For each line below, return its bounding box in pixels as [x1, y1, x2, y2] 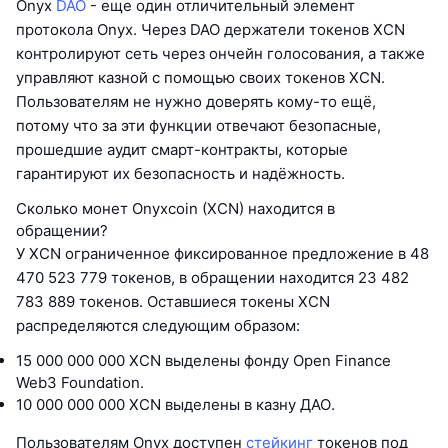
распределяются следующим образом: [16, 316, 300, 336]
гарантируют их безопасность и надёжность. [16, 164, 345, 184]
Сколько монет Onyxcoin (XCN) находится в [16, 199, 335, 219]
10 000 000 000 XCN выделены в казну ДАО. [16, 395, 335, 415]
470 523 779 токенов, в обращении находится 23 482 [16, 268, 409, 288]
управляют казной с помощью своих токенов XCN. [16, 68, 385, 88]
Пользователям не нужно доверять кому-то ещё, [16, 92, 376, 112]
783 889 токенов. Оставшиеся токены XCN [16, 292, 330, 312]
